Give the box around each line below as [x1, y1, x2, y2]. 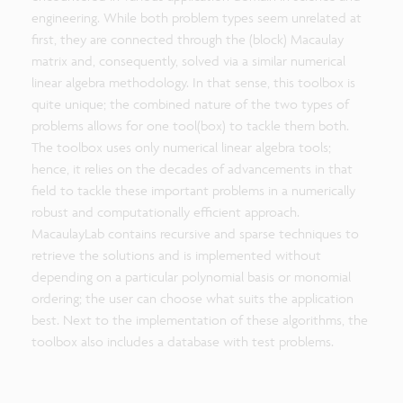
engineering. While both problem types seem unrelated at [31, 9, 362, 26]
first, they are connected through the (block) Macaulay [31, 31, 344, 48]
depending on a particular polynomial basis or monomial [31, 268, 351, 285]
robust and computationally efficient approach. [31, 203, 300, 220]
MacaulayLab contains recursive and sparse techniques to [31, 225, 359, 242]
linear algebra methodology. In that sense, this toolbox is [31, 74, 355, 91]
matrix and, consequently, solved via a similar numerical [31, 52, 345, 69]
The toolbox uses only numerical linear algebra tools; [31, 139, 331, 156]
